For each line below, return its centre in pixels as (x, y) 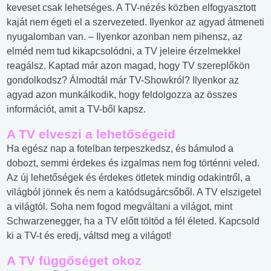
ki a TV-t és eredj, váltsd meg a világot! (89, 236)
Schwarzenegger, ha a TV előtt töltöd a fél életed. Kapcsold (133, 221)
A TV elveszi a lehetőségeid (91, 134)
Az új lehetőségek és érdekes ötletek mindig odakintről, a (129, 178)
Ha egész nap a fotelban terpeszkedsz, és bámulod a (120, 149)
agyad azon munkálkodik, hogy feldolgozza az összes (122, 95)
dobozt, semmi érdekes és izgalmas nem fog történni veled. (133, 163)
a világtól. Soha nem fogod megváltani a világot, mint (119, 207)
